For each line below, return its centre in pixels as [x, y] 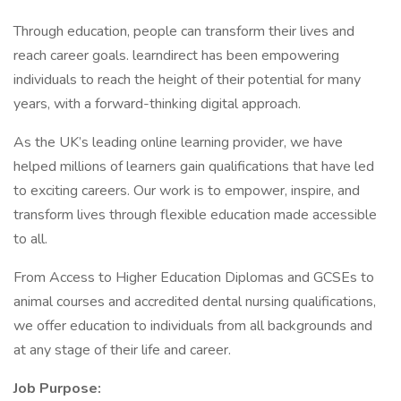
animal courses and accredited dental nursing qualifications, [195, 302]
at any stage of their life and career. [122, 350]
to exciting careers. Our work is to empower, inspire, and [187, 191]
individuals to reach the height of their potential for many [187, 80]
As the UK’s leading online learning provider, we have [178, 142]
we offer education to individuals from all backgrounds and [193, 326]
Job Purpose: [57, 388]
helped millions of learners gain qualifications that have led [194, 166]
